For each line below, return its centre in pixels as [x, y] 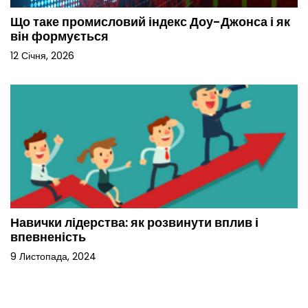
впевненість [48, 237]
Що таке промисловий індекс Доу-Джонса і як [150, 22]
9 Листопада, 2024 [53, 257]
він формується [59, 36]
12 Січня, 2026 [42, 56]
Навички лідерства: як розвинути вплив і [134, 223]
